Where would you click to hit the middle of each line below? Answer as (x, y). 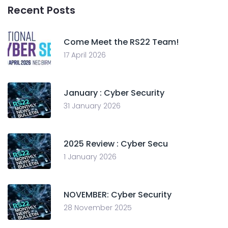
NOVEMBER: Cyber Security (118, 194)
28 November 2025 (98, 207)
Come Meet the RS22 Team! (121, 42)
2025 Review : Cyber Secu (116, 144)
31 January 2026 (92, 106)
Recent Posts (41, 10)
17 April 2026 (85, 55)
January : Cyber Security (114, 93)
